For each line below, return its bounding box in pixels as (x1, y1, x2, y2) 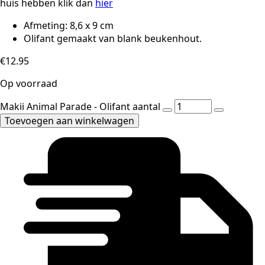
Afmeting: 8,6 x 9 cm (24, 19, 114, 33)
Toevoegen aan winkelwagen (5, 114, 134, 128)
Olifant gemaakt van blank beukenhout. (24, 32, 202, 46)
